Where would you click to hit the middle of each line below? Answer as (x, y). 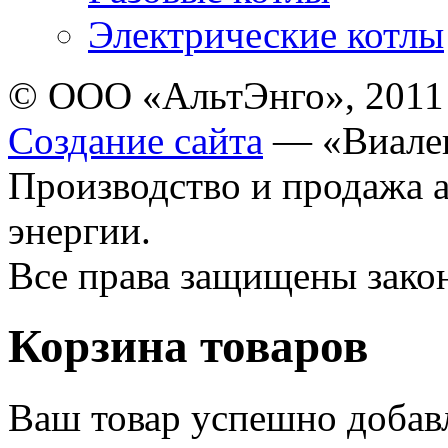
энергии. (79, 231)
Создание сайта (135, 141)
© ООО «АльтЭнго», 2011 (226, 96)
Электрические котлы (266, 35)
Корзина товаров (188, 346)
